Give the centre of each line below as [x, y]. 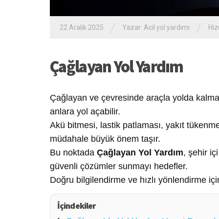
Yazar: [133, 27]
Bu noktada [73, 152]
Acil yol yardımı [167, 27]
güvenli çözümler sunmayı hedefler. [119, 166]
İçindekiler [77, 205]
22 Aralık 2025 [82, 27]
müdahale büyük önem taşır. [105, 139]
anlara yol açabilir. [85, 111]
